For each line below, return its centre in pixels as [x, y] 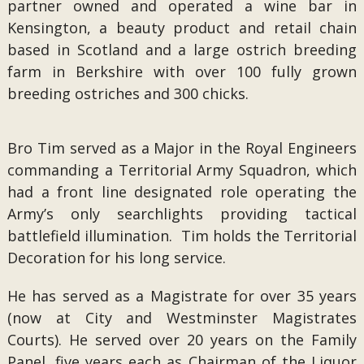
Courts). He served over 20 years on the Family [182, 340]
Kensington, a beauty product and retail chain [182, 28]
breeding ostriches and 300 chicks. [128, 93]
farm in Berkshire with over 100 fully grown [182, 71]
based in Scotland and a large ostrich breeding [182, 50]
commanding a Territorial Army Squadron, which [182, 170]
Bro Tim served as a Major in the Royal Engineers [182, 148]
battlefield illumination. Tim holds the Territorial [182, 236]
